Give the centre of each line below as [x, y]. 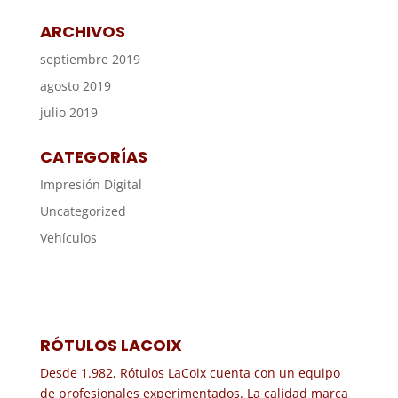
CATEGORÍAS [93, 156]
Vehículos [68, 237]
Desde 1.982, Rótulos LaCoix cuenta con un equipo [190, 372]
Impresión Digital [91, 184]
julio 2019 [68, 112]
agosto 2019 [75, 85]
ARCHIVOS [82, 31]
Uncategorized [83, 211]
